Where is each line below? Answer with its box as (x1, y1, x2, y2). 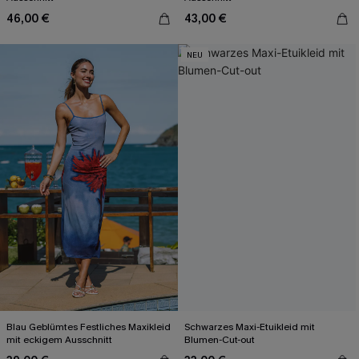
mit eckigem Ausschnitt (6, 333, 112, 346)
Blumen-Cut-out (184, 333, 255, 346)
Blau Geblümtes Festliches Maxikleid (6, 321, 171, 333)
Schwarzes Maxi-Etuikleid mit (184, 321, 315, 333)
